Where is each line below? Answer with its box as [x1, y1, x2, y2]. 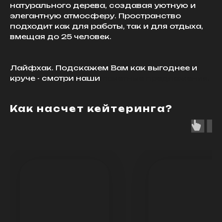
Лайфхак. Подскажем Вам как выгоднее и [10, 63, 197, 72]
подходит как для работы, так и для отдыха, [10, 21, 203, 30]
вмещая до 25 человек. [10, 32, 111, 41]
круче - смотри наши [10, 73, 102, 82]
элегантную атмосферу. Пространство [10, 11, 181, 20]
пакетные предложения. [102, 73, 210, 82]
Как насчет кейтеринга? [10, 103, 173, 114]
